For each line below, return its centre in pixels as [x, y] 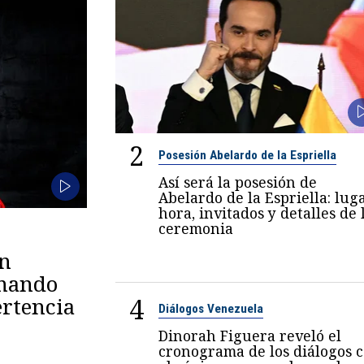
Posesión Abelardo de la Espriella [247, 156]
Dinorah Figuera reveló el [249, 336]
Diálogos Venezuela [210, 309]
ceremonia [195, 229]
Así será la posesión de [237, 182]
